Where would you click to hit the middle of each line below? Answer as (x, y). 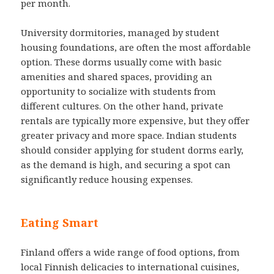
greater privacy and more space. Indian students (129, 135)
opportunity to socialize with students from (119, 91)
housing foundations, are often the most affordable (136, 47)
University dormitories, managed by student (120, 33)
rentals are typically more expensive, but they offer (135, 121)
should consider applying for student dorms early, (132, 150)
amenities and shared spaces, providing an (117, 77)
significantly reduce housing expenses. (107, 180)
